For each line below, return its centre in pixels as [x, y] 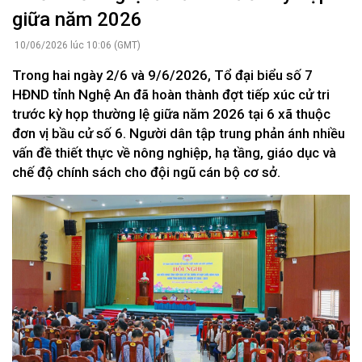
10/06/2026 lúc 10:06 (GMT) [76, 46]
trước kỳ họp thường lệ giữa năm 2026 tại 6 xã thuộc [171, 114]
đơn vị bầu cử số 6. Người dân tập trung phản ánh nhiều [179, 134]
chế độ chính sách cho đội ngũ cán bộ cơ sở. [146, 173]
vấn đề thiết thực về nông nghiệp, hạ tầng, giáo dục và [174, 153]
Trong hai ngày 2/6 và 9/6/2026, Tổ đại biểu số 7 [162, 76]
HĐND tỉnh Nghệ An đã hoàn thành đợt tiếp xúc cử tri [171, 95]
